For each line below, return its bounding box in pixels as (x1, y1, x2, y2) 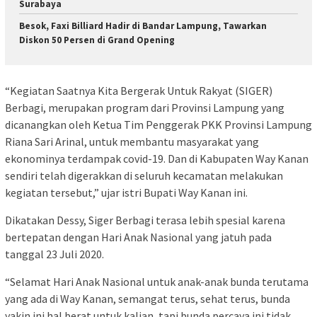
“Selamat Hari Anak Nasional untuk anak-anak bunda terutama (5, 274, 309, 289)
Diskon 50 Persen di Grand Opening (19, 34, 175, 47)
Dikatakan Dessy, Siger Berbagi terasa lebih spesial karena (5, 212, 285, 227)
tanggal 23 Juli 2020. (5, 246, 104, 261)
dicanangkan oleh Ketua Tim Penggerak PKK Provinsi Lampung (5, 117, 312, 132)
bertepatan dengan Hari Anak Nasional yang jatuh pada (5, 229, 272, 244)
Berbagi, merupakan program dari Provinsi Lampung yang (5, 100, 284, 115)
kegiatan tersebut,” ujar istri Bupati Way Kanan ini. (5, 185, 248, 200)
